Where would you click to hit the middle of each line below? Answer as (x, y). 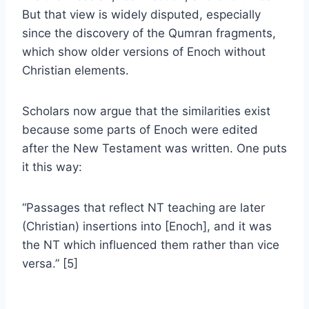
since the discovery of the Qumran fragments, (149, 33)
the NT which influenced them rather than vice (151, 245)
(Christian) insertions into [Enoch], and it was (147, 226)
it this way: (52, 167)
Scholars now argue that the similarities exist (146, 111)
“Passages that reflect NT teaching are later (143, 207)
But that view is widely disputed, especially (141, 14)
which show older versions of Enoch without (144, 51)
